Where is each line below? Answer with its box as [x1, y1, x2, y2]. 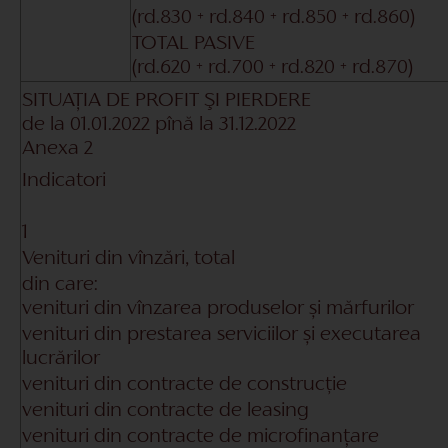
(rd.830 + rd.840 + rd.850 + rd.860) [132, 8, 415, 27]
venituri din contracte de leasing [22, 401, 309, 420]
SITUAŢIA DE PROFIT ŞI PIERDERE [22, 91, 311, 110]
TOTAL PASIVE [132, 34, 255, 53]
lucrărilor [22, 349, 100, 368]
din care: [22, 275, 98, 294]
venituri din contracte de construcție [22, 375, 347, 394]
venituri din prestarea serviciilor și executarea [22, 325, 421, 344]
